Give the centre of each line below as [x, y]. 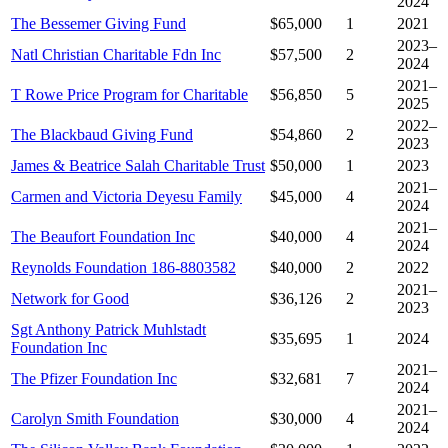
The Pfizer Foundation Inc [94, 379]
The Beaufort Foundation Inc [103, 237]
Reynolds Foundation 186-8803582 [123, 268]
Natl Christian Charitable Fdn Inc [116, 55]
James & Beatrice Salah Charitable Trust [138, 166]
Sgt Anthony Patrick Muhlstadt [108, 330]
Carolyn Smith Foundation [95, 419]
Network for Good [70, 299]
